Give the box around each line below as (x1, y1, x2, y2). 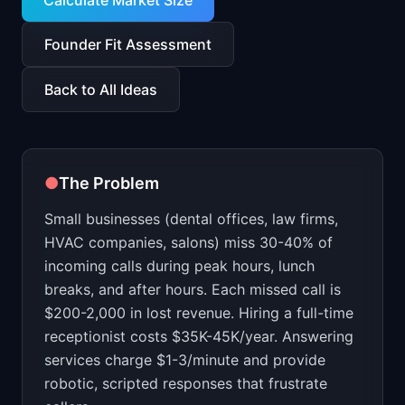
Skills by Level (53, 7, 137, 23)
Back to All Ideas (44, 80, 157, 99)
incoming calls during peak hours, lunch (44, 257, 315, 275)
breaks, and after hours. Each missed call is (44, 280, 341, 298)
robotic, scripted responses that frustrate (44, 374, 327, 392)
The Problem (59, 174, 159, 193)
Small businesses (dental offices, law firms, (44, 210, 338, 228)
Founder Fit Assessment (44, 35, 212, 53)
